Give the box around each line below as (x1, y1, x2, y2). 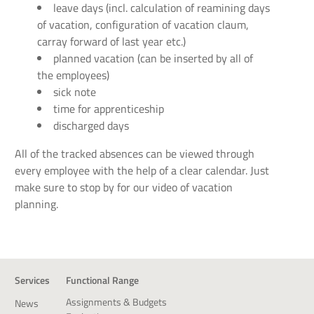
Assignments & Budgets (66, 294, 167, 309)
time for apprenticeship (53, 100, 164, 117)
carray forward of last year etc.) (37, 32, 186, 50)
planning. (15, 195, 58, 212)
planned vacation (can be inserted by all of (53, 49, 253, 67)
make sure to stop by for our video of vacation (15, 178, 233, 196)
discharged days (53, 116, 129, 134)
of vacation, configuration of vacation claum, (37, 15, 249, 33)
